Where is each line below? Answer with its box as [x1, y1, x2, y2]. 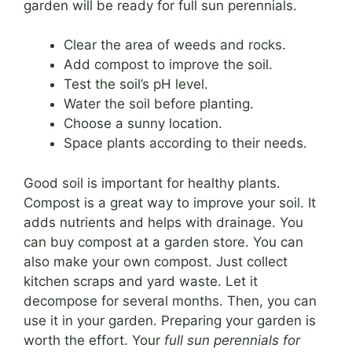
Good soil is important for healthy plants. [24, 174, 280, 191]
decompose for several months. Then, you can [24, 292, 317, 309]
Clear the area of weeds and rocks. [64, 37, 286, 53]
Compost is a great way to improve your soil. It [24, 194, 316, 211]
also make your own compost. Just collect [24, 253, 288, 269]
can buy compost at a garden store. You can [24, 233, 303, 250]
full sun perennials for [164, 332, 300, 348]
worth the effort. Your [24, 332, 164, 348]
